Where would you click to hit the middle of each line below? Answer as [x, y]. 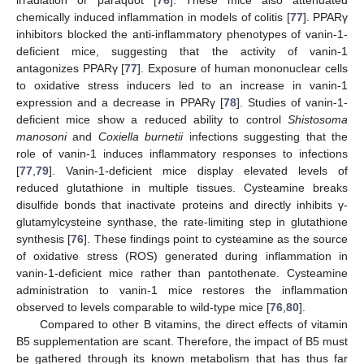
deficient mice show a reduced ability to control [152, 120]
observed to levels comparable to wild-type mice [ [143, 308]
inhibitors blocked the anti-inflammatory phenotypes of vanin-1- [182, 35]
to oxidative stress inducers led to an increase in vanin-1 [182, 86]
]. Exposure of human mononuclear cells [243, 69]
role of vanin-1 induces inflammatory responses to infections [182, 154]
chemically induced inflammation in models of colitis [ [153, 17]
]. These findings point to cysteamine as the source [216, 239]
